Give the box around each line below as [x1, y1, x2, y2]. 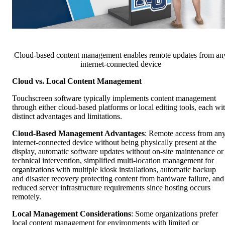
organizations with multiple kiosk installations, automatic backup [12, 165, 216, 174]
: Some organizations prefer [131, 209, 218, 218]
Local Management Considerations [12, 209, 131, 218]
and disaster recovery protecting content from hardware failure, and [12, 174, 224, 183]
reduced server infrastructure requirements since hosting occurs [12, 183, 210, 192]
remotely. [12, 192, 41, 201]
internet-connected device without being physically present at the [12, 138, 216, 147]
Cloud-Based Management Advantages [12, 129, 145, 138]
